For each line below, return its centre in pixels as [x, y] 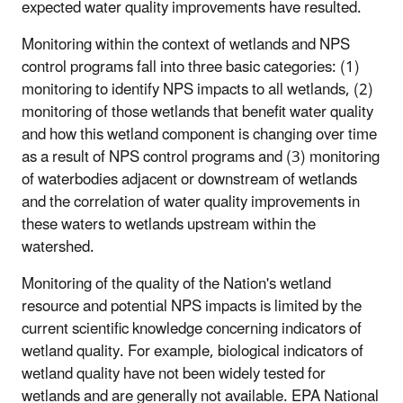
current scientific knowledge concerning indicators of [192, 330]
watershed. [58, 248]
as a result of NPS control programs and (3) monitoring [201, 158]
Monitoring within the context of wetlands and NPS [186, 45]
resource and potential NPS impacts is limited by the [192, 307]
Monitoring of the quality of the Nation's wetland [176, 285]
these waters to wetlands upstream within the [169, 225]
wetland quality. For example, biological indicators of [193, 352]
